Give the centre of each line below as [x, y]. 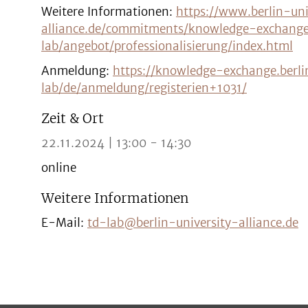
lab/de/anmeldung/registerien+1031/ [144, 88]
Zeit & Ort [73, 118]
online [59, 168]
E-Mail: [64, 223]
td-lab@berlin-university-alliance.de [193, 223]
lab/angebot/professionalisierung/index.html [167, 46]
